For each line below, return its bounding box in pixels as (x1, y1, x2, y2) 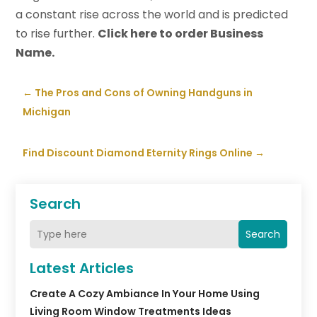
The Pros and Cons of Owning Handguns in (35, 86, 253, 100)
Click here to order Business (98, 25, 264, 42)
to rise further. (16, 25, 98, 42)
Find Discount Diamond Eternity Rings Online (23, 146, 253, 161)
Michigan (23, 105, 71, 120)
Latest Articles (30, 258, 134, 279)
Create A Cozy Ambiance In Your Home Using (30, 287, 260, 301)
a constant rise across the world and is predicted (16, 6, 289, 23)
